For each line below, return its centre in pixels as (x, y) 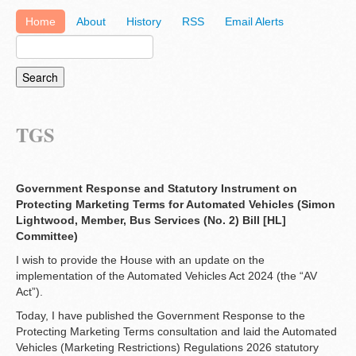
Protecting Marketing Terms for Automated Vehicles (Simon (176, 205)
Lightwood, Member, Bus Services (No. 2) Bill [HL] (151, 221)
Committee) (47, 236)
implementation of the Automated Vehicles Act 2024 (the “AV (166, 276)
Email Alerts (254, 21)
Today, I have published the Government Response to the (161, 316)
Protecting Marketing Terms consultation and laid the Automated (176, 332)
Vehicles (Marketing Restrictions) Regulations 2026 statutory (167, 348)
